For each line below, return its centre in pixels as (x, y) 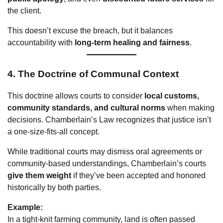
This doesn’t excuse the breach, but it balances (90, 30)
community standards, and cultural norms (86, 108)
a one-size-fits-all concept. (54, 132)
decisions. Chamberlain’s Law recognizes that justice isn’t (109, 120)
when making (190, 108)
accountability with (41, 42)
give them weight (39, 176)
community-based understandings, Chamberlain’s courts (107, 164)
